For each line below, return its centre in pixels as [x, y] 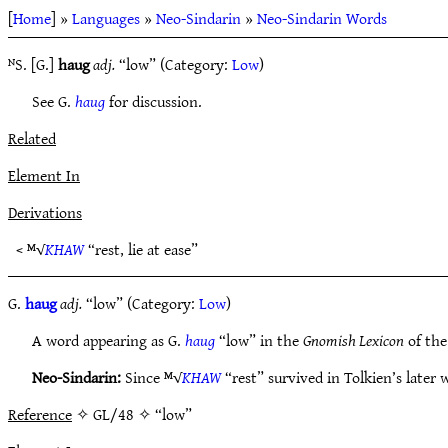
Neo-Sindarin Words [322, 18]
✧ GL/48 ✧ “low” [132, 414]
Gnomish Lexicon [353, 340]
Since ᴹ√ [151, 377]
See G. [53, 101]
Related [32, 138]
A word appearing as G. [108, 340]
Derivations [45, 212]
